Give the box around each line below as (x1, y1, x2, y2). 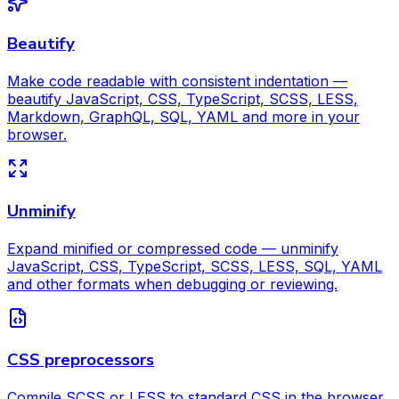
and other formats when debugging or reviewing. (7, 274, 338, 293)
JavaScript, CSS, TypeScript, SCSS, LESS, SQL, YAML (7, 256, 382, 275)
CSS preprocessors (7, 348, 154, 372)
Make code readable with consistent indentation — (7, 72, 347, 91)
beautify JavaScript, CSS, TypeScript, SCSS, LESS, (7, 90, 358, 109)
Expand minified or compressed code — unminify (7, 239, 338, 257)
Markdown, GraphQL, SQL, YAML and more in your (7, 108, 360, 126)
